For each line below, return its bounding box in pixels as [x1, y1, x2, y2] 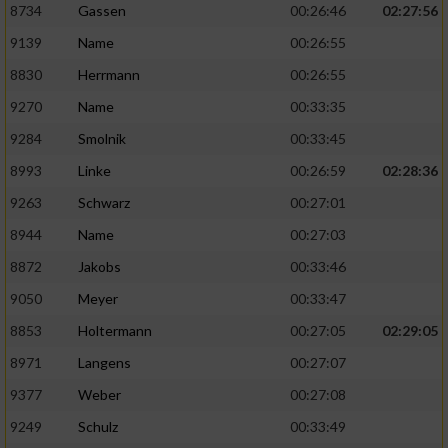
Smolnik [78, 130, 126, 148]
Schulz [78, 418, 118, 436]
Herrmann [78, 66, 140, 84]
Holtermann [78, 322, 152, 340]
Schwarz [78, 194, 130, 212]
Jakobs [78, 258, 121, 276]
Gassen [78, 2, 126, 20]
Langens [78, 354, 131, 372]
